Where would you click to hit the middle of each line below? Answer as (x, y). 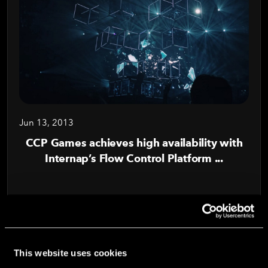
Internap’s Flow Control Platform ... (134, 158)
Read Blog (48, 201)
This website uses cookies (71, 253)
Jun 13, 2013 (46, 123)
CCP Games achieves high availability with (134, 143)
